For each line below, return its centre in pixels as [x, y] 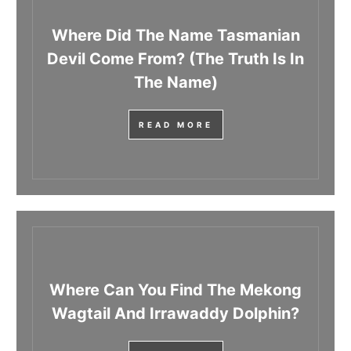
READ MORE [175, 125]
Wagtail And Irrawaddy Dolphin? [175, 314]
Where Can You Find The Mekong [175, 290]
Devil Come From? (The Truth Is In [175, 59]
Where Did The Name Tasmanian [175, 36]
